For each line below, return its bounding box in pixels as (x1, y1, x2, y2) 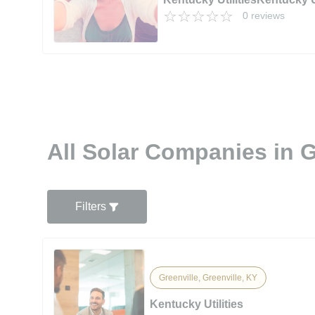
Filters (75, 200, 109, 212)
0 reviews (243, 9, 285, 21)
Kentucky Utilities (150, 297, 244, 310)
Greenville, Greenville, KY (159, 272, 258, 283)
